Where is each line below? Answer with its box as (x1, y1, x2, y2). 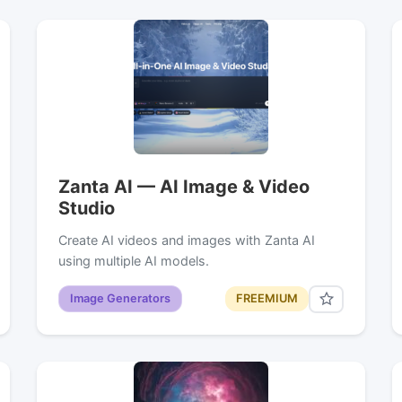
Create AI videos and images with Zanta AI (57, 232, 315, 248)
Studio (57, 197, 115, 219)
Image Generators (69, 292, 170, 306)
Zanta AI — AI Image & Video (57, 175, 310, 197)
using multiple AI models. (57, 252, 209, 268)
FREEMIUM (236, 292, 299, 306)
